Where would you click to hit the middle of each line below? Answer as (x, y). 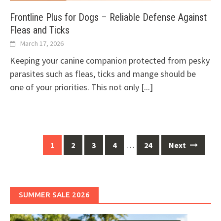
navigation (31, 154)
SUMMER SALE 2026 (54, 195)
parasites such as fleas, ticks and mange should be (103, 74)
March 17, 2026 (42, 44)
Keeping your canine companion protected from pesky (110, 61)
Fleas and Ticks (40, 30)
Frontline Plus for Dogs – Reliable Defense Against (108, 18)
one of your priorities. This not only (75, 87)
